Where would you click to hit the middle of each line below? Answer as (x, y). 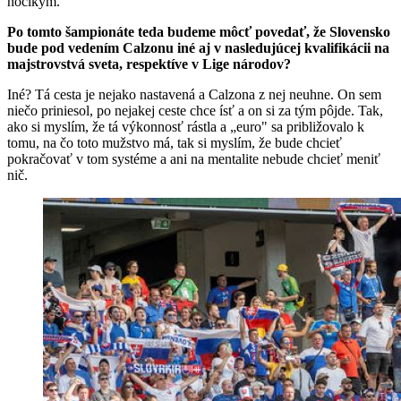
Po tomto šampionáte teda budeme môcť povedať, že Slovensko (199, 31)
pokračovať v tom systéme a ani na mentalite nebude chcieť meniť (194, 158)
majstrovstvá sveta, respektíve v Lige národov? (149, 64)
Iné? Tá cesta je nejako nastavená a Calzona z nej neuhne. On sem (194, 94)
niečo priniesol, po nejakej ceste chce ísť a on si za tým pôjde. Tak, (195, 110)
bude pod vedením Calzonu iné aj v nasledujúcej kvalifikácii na (198, 47)
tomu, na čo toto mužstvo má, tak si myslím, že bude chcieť (175, 142)
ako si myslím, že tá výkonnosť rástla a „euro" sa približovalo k (186, 126)
